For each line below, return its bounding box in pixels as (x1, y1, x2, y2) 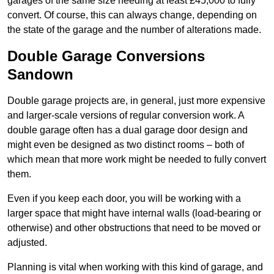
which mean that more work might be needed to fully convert (7, 154, 266, 165)
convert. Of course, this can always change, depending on (7, 9, 257, 20)
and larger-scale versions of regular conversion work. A (7, 109, 244, 120)
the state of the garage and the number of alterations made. (7, 24, 261, 35)
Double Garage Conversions (7, 47, 205, 64)
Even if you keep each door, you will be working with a (7, 193, 241, 204)
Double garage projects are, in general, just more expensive (7, 95, 265, 106)
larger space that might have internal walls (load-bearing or (7, 207, 261, 218)
